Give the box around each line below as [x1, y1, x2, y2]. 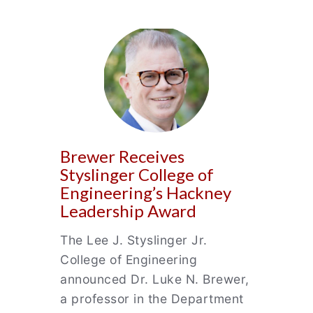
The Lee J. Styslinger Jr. [60, 233, 208, 247]
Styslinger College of [60, 164, 214, 184]
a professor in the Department [60, 291, 244, 306]
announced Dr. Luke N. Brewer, [60, 272, 249, 286]
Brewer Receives [60, 146, 184, 166]
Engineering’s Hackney [60, 182, 231, 203]
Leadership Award [60, 201, 196, 221]
